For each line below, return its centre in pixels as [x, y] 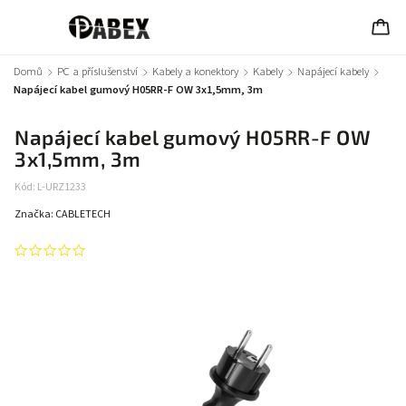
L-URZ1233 [62, 187]
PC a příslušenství [97, 72]
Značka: [35, 214]
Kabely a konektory [195, 72]
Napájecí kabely [333, 72]
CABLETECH [83, 214]
